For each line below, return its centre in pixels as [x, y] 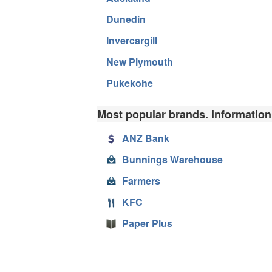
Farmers [141, 180]
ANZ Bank [146, 138]
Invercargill [132, 40]
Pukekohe [130, 83]
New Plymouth [140, 61]
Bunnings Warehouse [172, 159]
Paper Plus [147, 223]
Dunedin [126, 19]
